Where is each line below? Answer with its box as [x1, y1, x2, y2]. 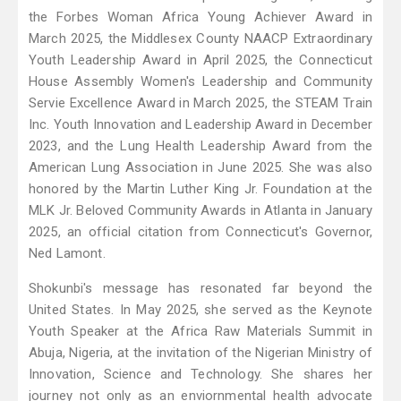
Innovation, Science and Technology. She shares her [29, 366, 372, 383]
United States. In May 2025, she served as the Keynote [29, 302, 372, 319]
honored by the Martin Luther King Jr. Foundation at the [29, 181, 372, 198]
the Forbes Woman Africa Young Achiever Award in [29, 9, 372, 26]
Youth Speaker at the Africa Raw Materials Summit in [29, 323, 372, 340]
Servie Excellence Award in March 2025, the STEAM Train [29, 95, 372, 112]
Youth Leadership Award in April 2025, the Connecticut [29, 52, 372, 69]
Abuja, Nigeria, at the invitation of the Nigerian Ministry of [29, 345, 372, 362]
